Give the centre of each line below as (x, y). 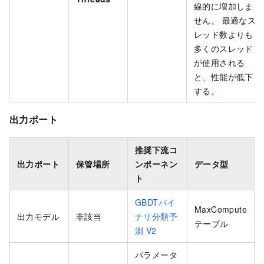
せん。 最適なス (225, 20)
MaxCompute (221, 209)
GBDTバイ (155, 202)
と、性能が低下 (224, 77)
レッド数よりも (224, 34)
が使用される (220, 63)
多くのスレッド (224, 49)
